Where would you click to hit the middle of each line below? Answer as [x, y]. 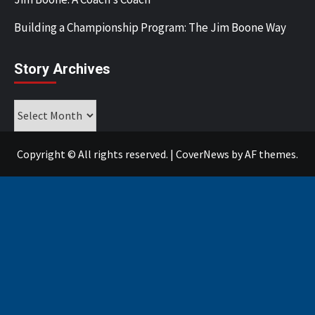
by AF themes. [264, 154]
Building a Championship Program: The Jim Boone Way [150, 27]
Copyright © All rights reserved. [94, 154]
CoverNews [202, 154]
